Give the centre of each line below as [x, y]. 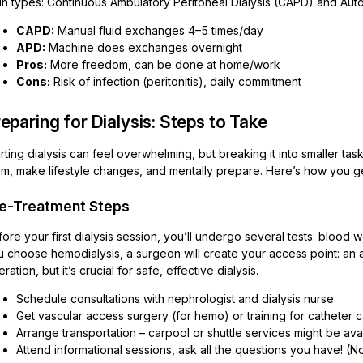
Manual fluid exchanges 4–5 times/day [159, 30]
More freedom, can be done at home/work [164, 64]
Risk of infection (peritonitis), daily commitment [176, 81]
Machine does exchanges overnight [144, 47]
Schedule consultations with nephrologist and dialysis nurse [175, 299]
